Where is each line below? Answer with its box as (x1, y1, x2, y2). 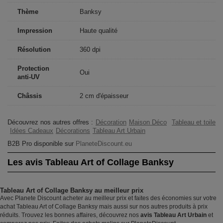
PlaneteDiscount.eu (76, 140, 132, 147)
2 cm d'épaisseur (80, 92, 128, 100)
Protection (17, 65, 49, 72)
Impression (17, 27, 52, 34)
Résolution (17, 46, 51, 53)
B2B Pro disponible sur (7, 140, 76, 147)
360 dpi (80, 46, 101, 53)
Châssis (17, 92, 42, 100)
